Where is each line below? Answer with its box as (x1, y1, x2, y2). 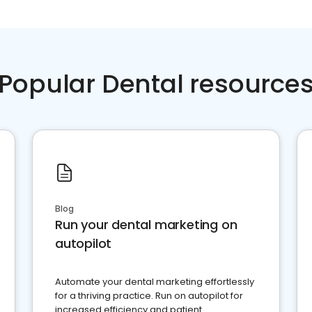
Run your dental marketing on (55, 216, 237, 234)
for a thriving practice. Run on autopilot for (55, 289, 243, 303)
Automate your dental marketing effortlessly (55, 275, 254, 289)
